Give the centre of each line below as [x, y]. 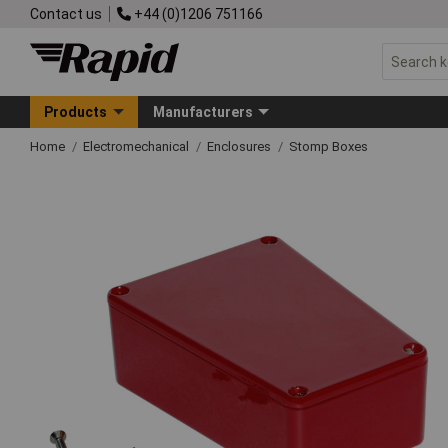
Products [76, 111]
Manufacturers [202, 111]
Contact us [66, 13]
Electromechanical [137, 146]
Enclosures [240, 146]
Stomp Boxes [328, 146]
